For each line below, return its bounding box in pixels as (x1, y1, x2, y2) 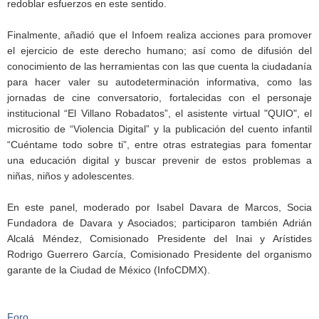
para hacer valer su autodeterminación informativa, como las (7, 75, 312, 88)
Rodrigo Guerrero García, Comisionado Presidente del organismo (7, 248, 312, 260)
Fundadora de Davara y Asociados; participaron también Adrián (7, 216, 312, 229)
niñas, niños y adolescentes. (7, 169, 135, 182)
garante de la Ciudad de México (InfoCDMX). (7, 263, 210, 276)
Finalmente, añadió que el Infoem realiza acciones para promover (7, 28, 312, 41)
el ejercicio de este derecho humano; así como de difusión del (7, 44, 312, 56)
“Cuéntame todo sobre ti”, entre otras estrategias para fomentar (7, 138, 312, 150)
